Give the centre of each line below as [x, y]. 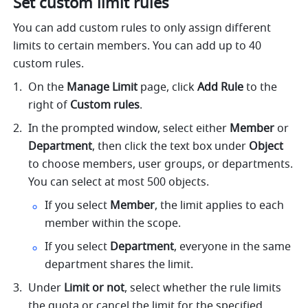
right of [49, 106]
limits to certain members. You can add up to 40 [137, 46]
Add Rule [221, 88]
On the [48, 88]
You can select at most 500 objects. [119, 183]
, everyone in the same [233, 247]
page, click [168, 88]
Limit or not [95, 288]
